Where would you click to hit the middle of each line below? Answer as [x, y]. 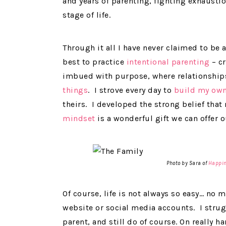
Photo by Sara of [187, 163]
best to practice [95, 62]
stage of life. [87, 15]
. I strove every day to [131, 90]
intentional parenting [168, 62]
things [75, 90]
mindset [79, 119]
